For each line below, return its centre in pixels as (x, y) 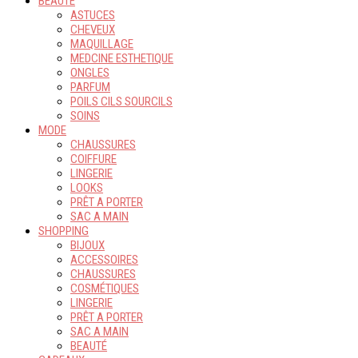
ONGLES (90, 73)
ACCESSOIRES (104, 260)
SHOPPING (64, 231)
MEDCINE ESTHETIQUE (122, 58)
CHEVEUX (93, 30)
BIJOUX (88, 245)
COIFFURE (93, 159)
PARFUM (90, 87)
